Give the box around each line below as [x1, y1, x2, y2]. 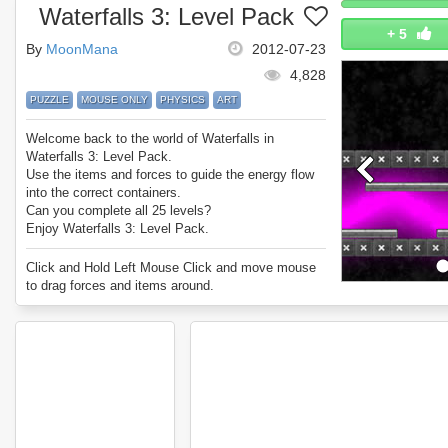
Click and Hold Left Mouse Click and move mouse [26, 260, 316, 275]
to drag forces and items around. [26, 278, 214, 293]
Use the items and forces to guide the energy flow [26, 167, 314, 182]
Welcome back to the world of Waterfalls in [26, 131, 274, 146]
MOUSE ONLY [81, 94, 148, 105]
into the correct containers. [26, 185, 181, 200]
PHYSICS [160, 94, 205, 105]
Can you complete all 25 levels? [26, 203, 211, 218]
